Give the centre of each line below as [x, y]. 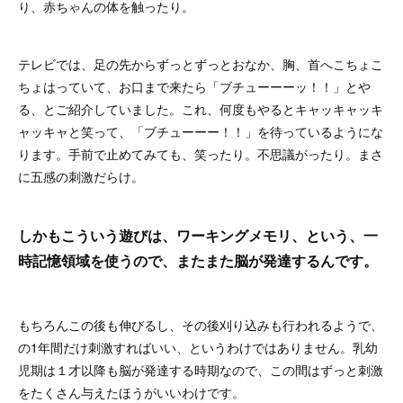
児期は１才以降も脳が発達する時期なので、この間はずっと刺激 [201, 369]
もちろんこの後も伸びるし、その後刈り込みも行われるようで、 [201, 324]
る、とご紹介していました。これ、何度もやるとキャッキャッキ [201, 108]
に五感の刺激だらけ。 [81, 176]
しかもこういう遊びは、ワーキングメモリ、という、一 [198, 235]
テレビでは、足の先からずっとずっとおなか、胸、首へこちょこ [201, 63]
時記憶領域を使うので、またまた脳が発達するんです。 [198, 260]
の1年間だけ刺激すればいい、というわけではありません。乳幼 [198, 347]
